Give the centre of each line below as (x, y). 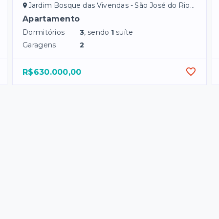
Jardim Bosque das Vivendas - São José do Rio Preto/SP (109, 6)
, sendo (98, 33)
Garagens (39, 45)
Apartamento (51, 19)
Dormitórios (44, 33)
